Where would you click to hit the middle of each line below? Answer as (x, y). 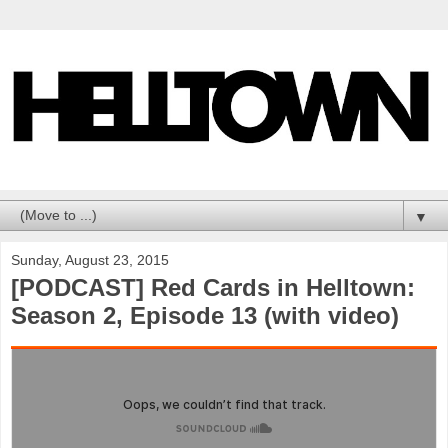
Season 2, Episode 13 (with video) (205, 316)
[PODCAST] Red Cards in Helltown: (213, 288)
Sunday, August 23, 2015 (90, 260)
